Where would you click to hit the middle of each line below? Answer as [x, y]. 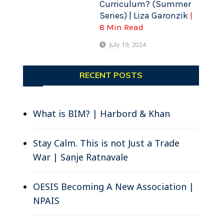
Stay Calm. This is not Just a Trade [106, 143]
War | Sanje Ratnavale [80, 157]
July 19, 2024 [128, 44]
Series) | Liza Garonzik [145, 15]
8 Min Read [122, 27]
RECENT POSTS [111, 75]
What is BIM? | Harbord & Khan [101, 113]
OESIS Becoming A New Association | [113, 186]
